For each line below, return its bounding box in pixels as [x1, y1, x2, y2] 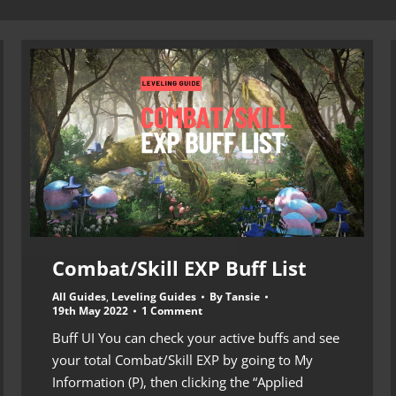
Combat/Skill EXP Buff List [52, 254, 307, 281]
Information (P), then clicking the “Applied [52, 372, 303, 391]
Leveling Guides [111, 288, 196, 304]
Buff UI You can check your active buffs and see [52, 328, 339, 346]
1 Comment [141, 302, 202, 318]
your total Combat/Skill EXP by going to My [52, 350, 313, 369]
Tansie [225, 288, 260, 304]
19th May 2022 [52, 302, 128, 318]
